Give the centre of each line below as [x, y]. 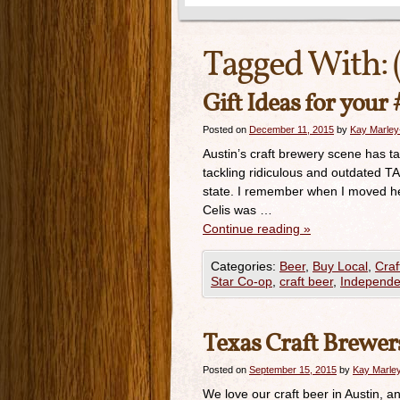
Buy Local [340, 266]
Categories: [245, 266]
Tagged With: [298, 66]
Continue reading [253, 229]
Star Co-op [242, 281]
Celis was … [237, 210]
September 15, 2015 [293, 370]
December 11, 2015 [292, 129]
